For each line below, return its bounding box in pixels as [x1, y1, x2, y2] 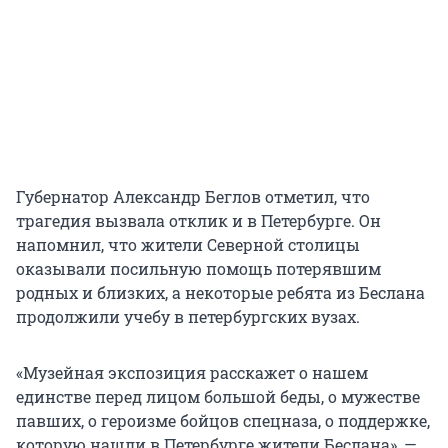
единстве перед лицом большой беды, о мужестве [16, 386, 420, 408]
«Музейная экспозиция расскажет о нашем [16, 362, 368, 384]
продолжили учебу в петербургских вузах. [16, 306, 360, 328]
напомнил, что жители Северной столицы [16, 234, 360, 256]
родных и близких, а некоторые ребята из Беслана [16, 282, 425, 304]
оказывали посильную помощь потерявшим [16, 258, 381, 280]
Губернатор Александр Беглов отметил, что [16, 186, 370, 208]
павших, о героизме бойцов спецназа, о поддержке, [16, 410, 430, 432]
